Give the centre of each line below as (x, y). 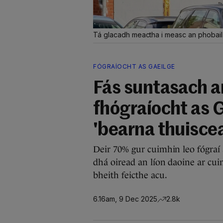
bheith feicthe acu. (130, 175)
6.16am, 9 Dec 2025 (125, 199)
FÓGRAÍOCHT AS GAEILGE (134, 66)
